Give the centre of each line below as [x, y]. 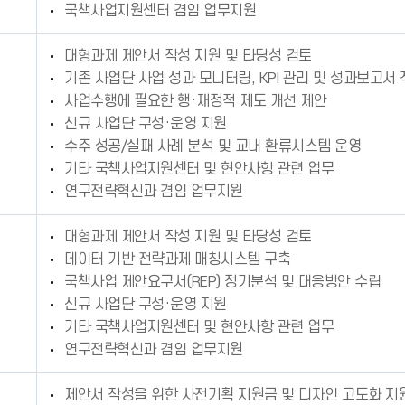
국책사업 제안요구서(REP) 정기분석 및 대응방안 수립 [222, 282]
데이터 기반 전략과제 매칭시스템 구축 [177, 259]
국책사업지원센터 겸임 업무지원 [160, 11]
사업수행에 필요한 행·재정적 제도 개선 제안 [195, 101]
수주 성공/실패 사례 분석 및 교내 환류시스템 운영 [212, 146]
